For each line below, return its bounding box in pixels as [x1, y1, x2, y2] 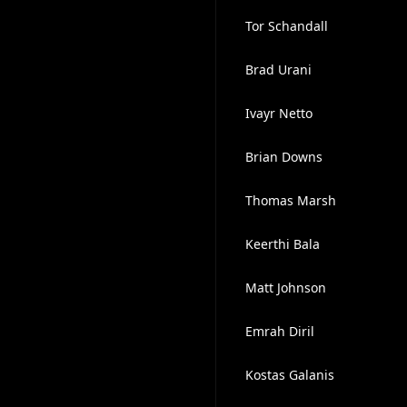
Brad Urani [244, 61, 312, 78]
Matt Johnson [244, 279, 326, 296]
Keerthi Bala [244, 235, 320, 253]
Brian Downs [244, 148, 323, 165]
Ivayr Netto [244, 104, 313, 122]
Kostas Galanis [244, 366, 334, 383]
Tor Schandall [244, 17, 328, 35]
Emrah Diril [244, 323, 314, 340]
